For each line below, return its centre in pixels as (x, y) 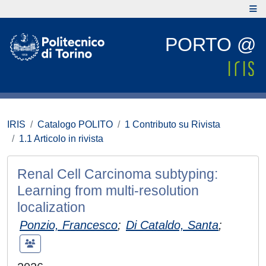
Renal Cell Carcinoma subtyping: (118, 174)
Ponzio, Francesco (69, 225)
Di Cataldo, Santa (172, 225)
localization (51, 207)
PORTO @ (210, 45)
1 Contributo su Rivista (172, 124)
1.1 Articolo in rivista (61, 139)
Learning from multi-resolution (108, 191)
